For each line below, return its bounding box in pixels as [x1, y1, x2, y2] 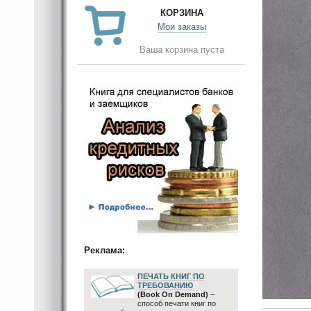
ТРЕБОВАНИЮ [137, 280, 193, 289]
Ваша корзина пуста [140, 44, 224, 55]
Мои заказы [158, 22, 206, 32]
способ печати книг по [137, 299, 216, 308]
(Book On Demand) [137, 289, 208, 299]
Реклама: [84, 245, 125, 256]
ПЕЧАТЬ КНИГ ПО [137, 271, 205, 280]
